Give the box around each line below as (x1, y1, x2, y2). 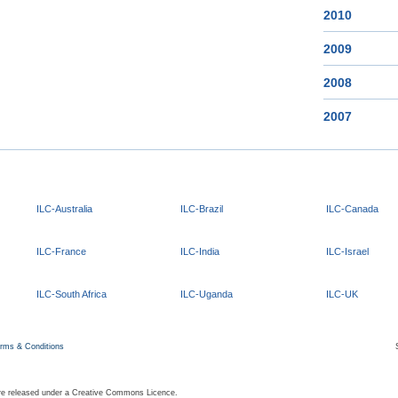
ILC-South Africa (36, 289, 107, 299)
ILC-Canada (326, 203, 378, 214)
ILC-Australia (36, 203, 92, 214)
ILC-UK (326, 289, 358, 299)
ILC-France (36, 246, 86, 257)
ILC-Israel (326, 246, 369, 257)
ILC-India (180, 246, 219, 257)
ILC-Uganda (180, 289, 233, 299)
